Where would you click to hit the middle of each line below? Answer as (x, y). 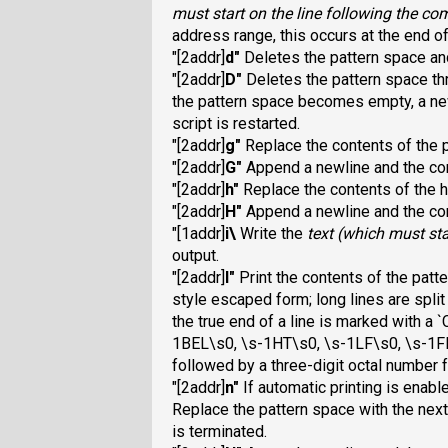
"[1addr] (198, 234)
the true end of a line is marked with (298, 322)
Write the (271, 234)
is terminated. (219, 432)
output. (195, 256)
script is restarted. (236, 124)
